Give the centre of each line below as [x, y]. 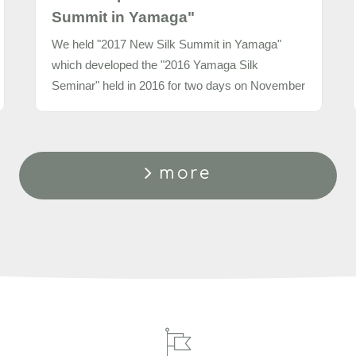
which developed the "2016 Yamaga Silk [155, 65]
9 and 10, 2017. [91, 106]
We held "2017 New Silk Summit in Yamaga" [166, 44]
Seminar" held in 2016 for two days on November [178, 85]
